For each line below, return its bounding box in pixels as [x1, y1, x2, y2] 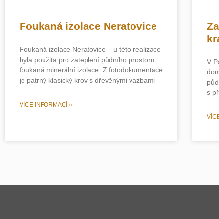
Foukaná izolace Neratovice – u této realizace [20, 45, 161, 53]
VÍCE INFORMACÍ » [20, 101, 72, 108]
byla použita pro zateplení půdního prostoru [20, 55, 154, 64]
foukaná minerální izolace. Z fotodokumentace [20, 66, 163, 74]
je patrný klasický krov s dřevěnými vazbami [20, 76, 155, 84]
